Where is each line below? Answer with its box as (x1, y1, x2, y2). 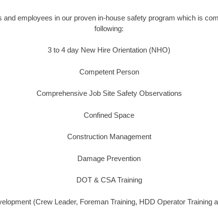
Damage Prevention (77, 154, 141, 163)
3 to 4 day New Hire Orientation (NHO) (48, 46, 170, 54)
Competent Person (79, 67, 139, 76)
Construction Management (67, 132, 151, 141)
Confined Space (84, 110, 134, 119)
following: (94, 24, 124, 33)
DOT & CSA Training (76, 176, 142, 184)
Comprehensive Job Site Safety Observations (36, 89, 182, 98)
